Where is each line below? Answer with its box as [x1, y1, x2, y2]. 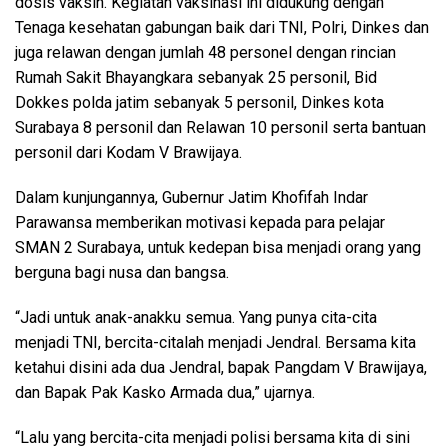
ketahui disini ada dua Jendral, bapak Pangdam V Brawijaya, [15, 358, 427, 377]
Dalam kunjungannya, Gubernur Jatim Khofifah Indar [15, 188, 368, 207]
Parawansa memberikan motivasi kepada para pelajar [15, 213, 385, 232]
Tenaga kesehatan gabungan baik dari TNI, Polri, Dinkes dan [15, 18, 429, 37]
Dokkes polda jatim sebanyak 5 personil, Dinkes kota [15, 93, 384, 112]
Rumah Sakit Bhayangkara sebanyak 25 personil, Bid [15, 68, 377, 87]
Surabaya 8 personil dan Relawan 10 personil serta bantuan [15, 118, 426, 137]
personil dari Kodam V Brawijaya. [15, 143, 242, 162]
